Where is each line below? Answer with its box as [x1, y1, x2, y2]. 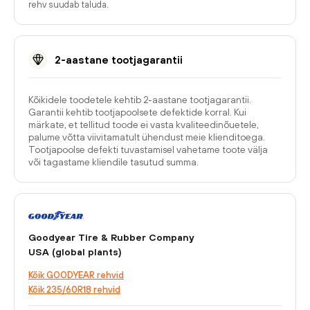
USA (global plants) [28, 246, 122, 257]
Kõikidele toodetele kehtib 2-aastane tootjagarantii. [28, 94, 251, 105]
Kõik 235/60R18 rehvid [28, 284, 120, 295]
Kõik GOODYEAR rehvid [28, 270, 124, 280]
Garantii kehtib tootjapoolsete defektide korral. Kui [28, 107, 246, 118]
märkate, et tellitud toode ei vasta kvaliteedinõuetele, [28, 119, 259, 130]
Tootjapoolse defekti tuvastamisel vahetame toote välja [28, 144, 268, 155]
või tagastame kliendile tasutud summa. [28, 156, 199, 167]
